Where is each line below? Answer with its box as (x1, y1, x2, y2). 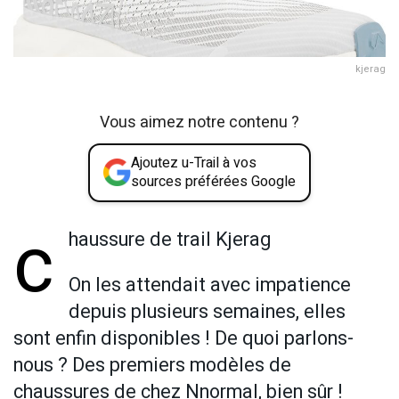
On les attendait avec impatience (69, 271, 352, 300)
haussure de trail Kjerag (69, 224, 272, 254)
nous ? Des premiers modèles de (13, 351, 291, 380)
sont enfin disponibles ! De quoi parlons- (13, 324, 354, 354)
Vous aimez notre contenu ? (100, 110, 299, 134)
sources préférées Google (131, 170, 296, 192)
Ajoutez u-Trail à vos (131, 151, 256, 174)
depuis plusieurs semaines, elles (69, 297, 346, 327)
